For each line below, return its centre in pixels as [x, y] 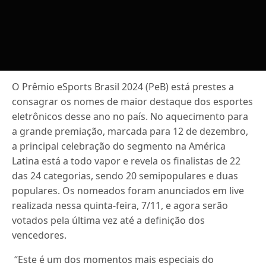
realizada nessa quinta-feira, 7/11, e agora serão [120, 205]
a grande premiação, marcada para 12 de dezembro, [130, 131]
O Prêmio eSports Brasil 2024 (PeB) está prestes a [123, 87]
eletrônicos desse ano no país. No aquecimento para [130, 116]
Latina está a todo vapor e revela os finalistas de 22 [126, 161]
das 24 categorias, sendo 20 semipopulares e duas [125, 176]
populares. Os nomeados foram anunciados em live [128, 191]
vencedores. [41, 235]
